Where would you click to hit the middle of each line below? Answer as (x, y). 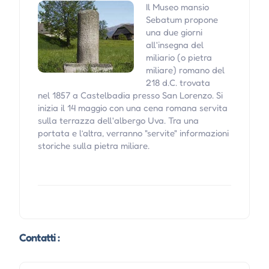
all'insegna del (174, 45)
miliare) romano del (185, 70)
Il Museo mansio (177, 7)
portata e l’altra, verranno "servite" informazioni (133, 133)
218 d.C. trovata (178, 83)
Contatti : (39, 237)
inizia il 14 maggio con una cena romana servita (132, 108)
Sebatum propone (182, 20)
